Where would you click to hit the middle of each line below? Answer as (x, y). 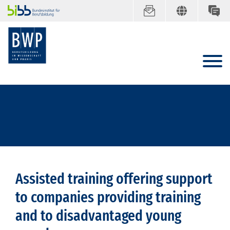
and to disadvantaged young (98, 216)
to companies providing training (108, 197)
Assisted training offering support (114, 179)
